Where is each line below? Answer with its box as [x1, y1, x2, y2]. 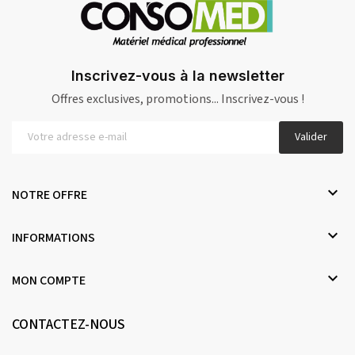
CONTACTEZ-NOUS [12, 314, 125, 334]
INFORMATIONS [12, 228, 95, 246]
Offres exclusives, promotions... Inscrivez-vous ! [51, 90, 304, 108]
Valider [295, 128, 327, 145]
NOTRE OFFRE [12, 185, 87, 204]
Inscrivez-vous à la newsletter [71, 67, 284, 84]
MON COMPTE [12, 271, 86, 289]
